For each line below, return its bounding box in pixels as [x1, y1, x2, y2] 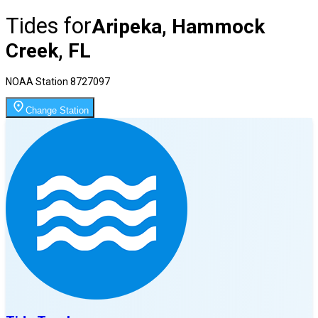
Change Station [26, 104, 89, 116]
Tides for [6, 12, 92, 39]
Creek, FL [6, 38, 91, 62]
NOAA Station [6, 75, 70, 87]
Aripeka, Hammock [92, 14, 265, 38]
